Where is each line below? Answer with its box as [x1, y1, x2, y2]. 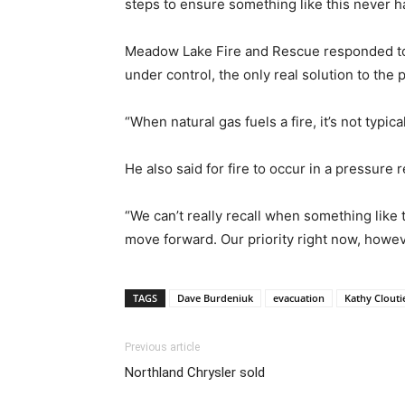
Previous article [125, 340, 200, 353]
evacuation [273, 290, 325, 305]
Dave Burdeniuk [177, 290, 253, 305]
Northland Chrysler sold [125, 363, 265, 381]
